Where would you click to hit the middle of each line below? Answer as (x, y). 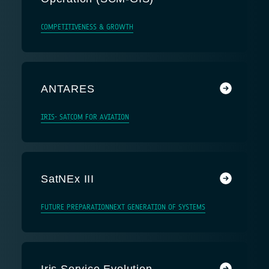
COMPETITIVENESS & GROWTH (87, 27)
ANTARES (68, 89)
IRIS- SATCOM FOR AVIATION (85, 117)
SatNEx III (68, 179)
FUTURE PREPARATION (75, 207)
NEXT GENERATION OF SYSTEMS (157, 207)
